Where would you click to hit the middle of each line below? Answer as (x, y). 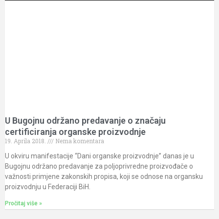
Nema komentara (79, 141)
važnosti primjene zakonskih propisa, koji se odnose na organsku (104, 176)
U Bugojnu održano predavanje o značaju (85, 120)
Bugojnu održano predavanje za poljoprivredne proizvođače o (99, 166)
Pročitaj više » (23, 203)
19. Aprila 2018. (26, 141)
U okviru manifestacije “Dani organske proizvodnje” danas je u (99, 156)
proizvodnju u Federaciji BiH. (48, 186)
